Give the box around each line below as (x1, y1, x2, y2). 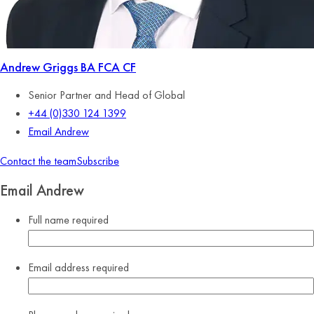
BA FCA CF (81, 59, 136, 75)
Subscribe (76, 153, 119, 168)
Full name (28, 212, 72, 227)
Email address (28, 260, 93, 275)
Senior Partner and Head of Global (28, 88, 185, 102)
